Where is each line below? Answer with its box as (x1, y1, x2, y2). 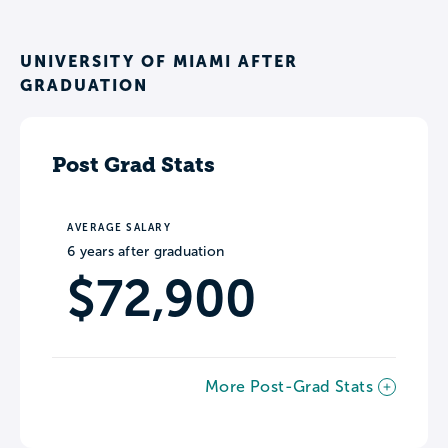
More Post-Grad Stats (205, 377, 373, 395)
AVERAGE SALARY (67, 221, 171, 233)
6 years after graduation (67, 243, 224, 259)
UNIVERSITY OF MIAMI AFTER (20, 51, 298, 70)
